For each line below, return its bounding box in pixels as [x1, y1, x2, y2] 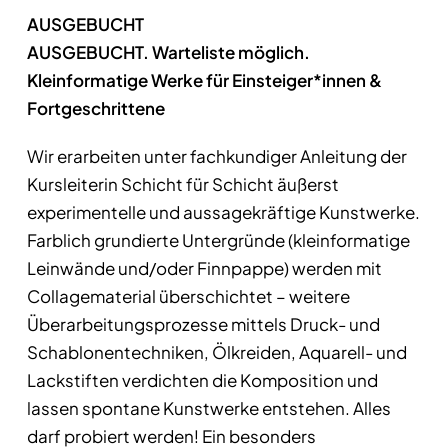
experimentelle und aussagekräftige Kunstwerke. [26, 201, 420, 223]
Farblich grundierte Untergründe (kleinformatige [26, 229, 410, 251]
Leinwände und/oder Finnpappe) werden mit [26, 257, 382, 279]
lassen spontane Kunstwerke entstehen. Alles [26, 397, 391, 419]
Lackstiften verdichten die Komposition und [26, 369, 378, 391]
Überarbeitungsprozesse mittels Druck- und [26, 313, 380, 335]
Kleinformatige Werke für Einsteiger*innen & [26, 69, 382, 91]
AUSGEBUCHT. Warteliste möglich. [26, 41, 310, 63]
